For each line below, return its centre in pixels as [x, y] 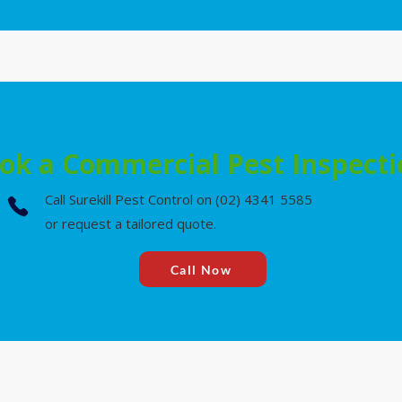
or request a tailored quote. [131, 223]
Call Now [201, 269]
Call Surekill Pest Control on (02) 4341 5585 [179, 199]
